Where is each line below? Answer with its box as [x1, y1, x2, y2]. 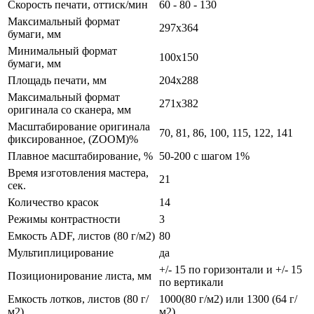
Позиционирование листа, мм [8, 270, 151, 282]
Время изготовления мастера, [8, 167, 149, 179]
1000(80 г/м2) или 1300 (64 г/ [159, 293, 297, 306]
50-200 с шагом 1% [159, 150, 250, 163]
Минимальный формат [8, 45, 117, 57]
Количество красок [8, 196, 99, 209]
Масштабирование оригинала [8, 121, 150, 133]
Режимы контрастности [8, 213, 121, 226]
